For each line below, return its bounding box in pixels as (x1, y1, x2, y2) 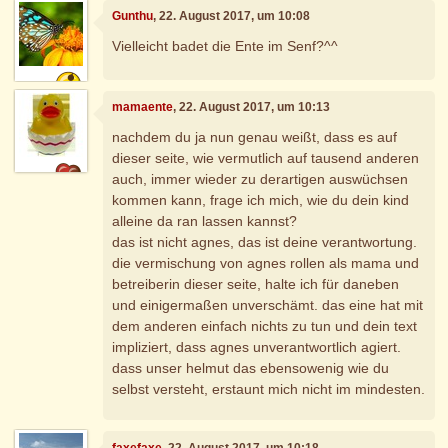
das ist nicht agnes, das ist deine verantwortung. (112, 233, 418, 250)
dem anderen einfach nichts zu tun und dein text (112, 317, 418, 334)
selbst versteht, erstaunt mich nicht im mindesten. (112, 380, 426, 397)
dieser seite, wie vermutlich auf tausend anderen (112, 149, 420, 166)
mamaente (112, 100, 174, 115)
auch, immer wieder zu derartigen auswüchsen (112, 170, 409, 187)
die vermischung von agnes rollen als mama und (112, 254, 420, 271)
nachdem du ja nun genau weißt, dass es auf (112, 128, 398, 145)
